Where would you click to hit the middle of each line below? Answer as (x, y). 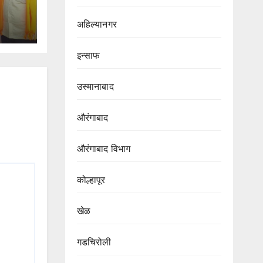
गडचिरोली (94, 242)
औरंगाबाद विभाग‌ (104, 149)
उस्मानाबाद (95, 87)
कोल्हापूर (91, 180)
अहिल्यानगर (97, 24)
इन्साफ (88, 55)
